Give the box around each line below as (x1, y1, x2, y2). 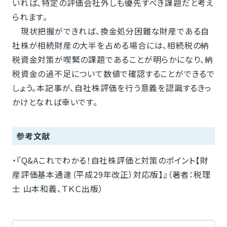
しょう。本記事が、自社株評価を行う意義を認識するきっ (12, 82, 212, 94)
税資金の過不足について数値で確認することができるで (12, 67, 215, 80)
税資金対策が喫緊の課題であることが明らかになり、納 (12, 53, 213, 66)
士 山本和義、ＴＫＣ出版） (12, 182, 103, 195)
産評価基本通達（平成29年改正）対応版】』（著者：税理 (12, 168, 211, 181)
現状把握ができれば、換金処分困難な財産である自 (12, 25, 210, 37)
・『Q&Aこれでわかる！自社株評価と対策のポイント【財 (12, 154, 209, 167)
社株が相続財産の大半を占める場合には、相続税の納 (12, 39, 210, 52)
